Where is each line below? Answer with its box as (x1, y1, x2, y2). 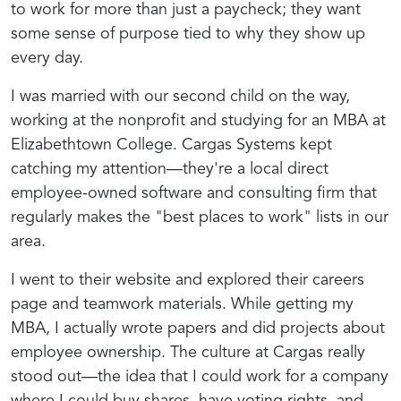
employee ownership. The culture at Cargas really (11, 344, 365, 361)
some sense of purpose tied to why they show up (11, 25, 365, 42)
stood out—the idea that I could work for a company (11, 368, 388, 385)
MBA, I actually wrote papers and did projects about (11, 320, 385, 337)
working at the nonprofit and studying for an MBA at (11, 112, 386, 129)
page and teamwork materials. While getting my (11, 295, 354, 312)
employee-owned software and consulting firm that (11, 184, 377, 201)
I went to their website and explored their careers (11, 271, 364, 288)
